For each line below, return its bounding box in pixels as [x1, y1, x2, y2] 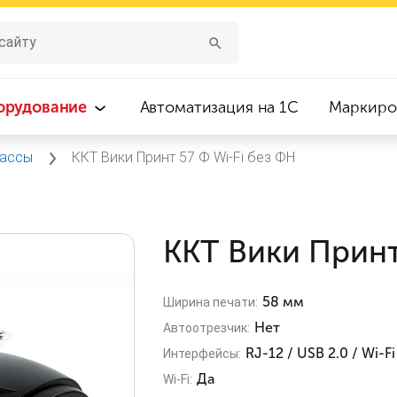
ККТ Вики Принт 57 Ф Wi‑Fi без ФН [72, 149, 295, 166]
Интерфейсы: [163, 346, 241, 361]
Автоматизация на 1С [139, 97, 299, 117]
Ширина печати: [163, 294, 258, 309]
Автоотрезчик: [163, 320, 250, 335]
